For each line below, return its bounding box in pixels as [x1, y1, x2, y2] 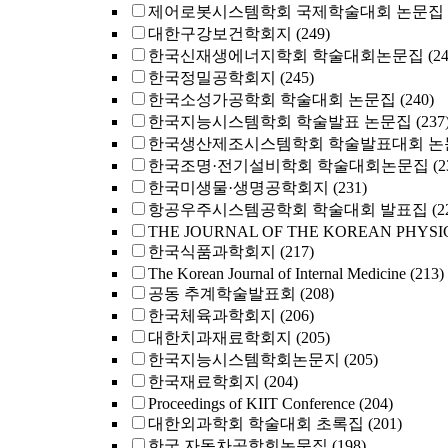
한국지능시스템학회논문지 [148, 351, 340, 368]
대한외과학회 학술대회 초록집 [148, 415, 364, 432]
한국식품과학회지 [148, 243, 276, 260]
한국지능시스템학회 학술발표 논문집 [148, 113, 412, 130]
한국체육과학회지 [148, 307, 276, 324]
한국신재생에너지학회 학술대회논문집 [148, 47, 424, 64]
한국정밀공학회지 [148, 69, 276, 86]
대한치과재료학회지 [148, 329, 292, 346]
